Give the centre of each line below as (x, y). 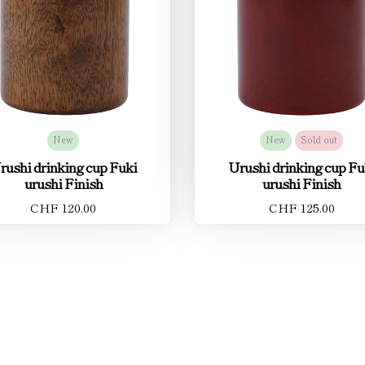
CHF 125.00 (301, 207)
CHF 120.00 (64, 207)
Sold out (319, 139)
